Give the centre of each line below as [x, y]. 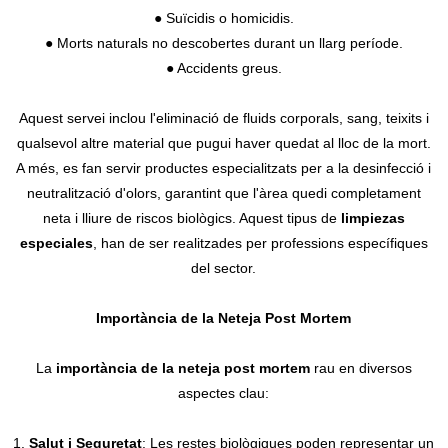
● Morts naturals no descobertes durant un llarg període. [223, 42]
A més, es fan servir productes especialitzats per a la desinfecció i [224, 167]
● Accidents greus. [223, 67]
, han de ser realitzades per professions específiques [260, 242]
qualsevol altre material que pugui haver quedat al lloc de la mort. [223, 142]
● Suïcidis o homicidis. [223, 17]
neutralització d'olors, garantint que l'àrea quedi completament [223, 192]
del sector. [224, 267]
